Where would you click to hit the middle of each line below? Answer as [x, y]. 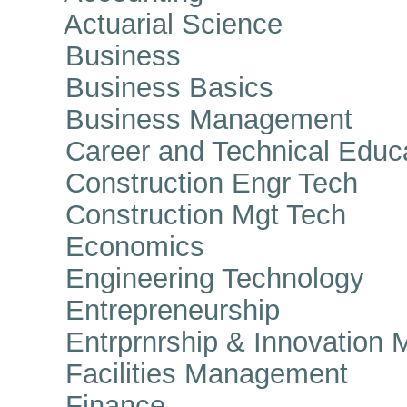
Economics [110, 246]
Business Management [184, 119]
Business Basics [145, 87]
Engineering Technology [190, 278]
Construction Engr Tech [187, 183]
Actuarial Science [149, 24]
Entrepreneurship [148, 310]
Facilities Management [182, 373]
